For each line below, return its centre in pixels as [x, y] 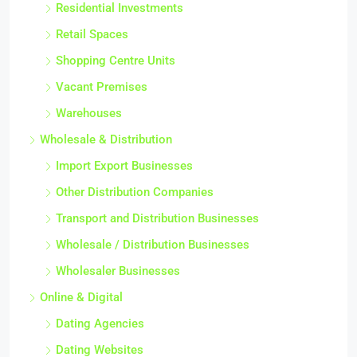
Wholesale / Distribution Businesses [153, 245]
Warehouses [89, 113]
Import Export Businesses [124, 166]
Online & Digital [81, 297]
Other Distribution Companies [135, 192]
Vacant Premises [102, 87]
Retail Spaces [92, 34]
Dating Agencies [100, 324]
